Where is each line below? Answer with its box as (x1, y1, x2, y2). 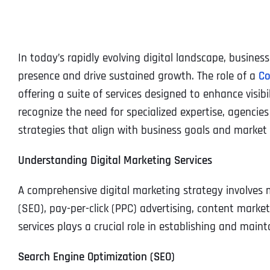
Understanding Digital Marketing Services (17, 152, 212, 168)
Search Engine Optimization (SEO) (17, 249, 175, 265)
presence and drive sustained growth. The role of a (17, 68, 259, 84)
